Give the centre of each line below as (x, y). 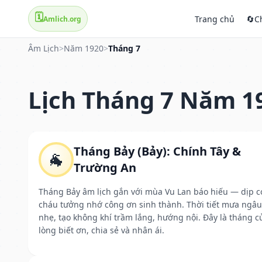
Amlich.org (62, 19)
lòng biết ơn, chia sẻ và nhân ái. (101, 230)
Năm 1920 (84, 48)
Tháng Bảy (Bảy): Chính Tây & (157, 151)
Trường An (105, 167)
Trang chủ (215, 19)
